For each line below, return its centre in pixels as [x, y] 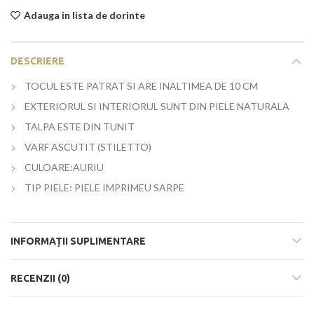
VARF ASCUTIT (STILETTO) [88, 147]
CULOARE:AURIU [65, 167]
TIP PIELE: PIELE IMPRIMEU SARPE [105, 187]
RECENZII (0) [40, 278]
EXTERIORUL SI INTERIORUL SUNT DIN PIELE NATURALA [157, 106]
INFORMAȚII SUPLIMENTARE [78, 241]
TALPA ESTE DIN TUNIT [80, 127]
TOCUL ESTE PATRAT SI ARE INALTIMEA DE [126, 86]
